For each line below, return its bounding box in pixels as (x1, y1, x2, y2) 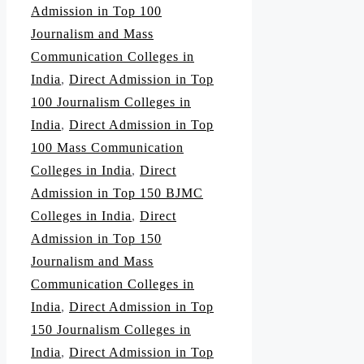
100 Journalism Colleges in (31, 95, 191, 110)
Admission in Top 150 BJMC (31, 186, 203, 201)
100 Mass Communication (31, 141, 184, 155)
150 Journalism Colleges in (31, 323, 191, 337)
